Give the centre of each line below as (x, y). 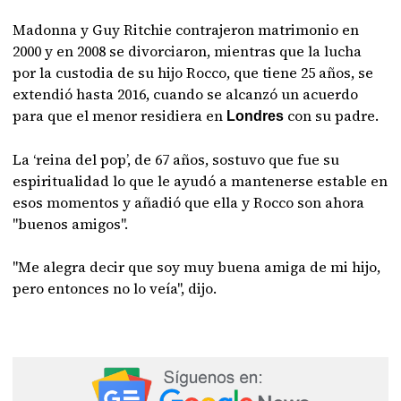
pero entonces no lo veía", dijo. (115, 288)
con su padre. (333, 115)
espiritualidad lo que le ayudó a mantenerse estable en (200, 181)
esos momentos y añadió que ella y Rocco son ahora (189, 202)
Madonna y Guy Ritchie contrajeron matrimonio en (186, 30)
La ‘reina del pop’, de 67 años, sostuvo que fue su (176, 159)
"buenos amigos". (71, 224)
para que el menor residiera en (120, 115)
